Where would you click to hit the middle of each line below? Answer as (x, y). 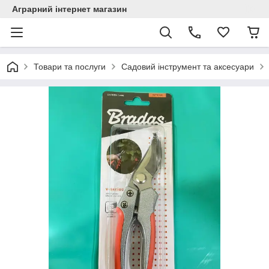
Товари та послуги (70, 67)
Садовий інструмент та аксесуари (188, 67)
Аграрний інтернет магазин (69, 9)
